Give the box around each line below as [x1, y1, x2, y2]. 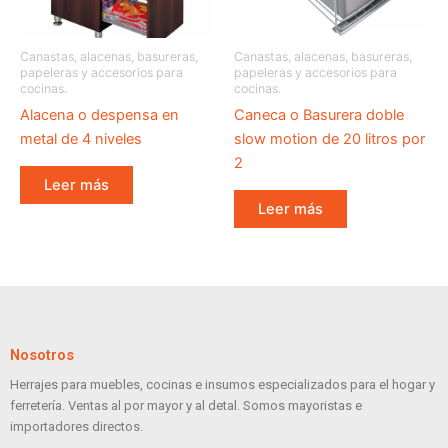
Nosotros [10, 346, 74, 365]
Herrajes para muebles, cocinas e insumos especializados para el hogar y [10, 377, 435, 393]
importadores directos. [10, 419, 143, 435]
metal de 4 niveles [20, 130, 142, 149]
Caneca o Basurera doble [234, 106, 404, 125]
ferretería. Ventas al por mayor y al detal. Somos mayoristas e [10, 398, 362, 414]
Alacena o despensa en [20, 106, 179, 125]
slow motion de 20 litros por [234, 130, 425, 149]
